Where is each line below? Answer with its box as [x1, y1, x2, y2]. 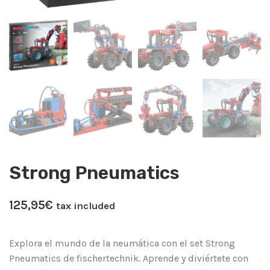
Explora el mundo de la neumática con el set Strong [9, 237, 235, 249]
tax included [56, 200, 115, 212]
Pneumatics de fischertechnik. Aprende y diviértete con [9, 252, 248, 264]
